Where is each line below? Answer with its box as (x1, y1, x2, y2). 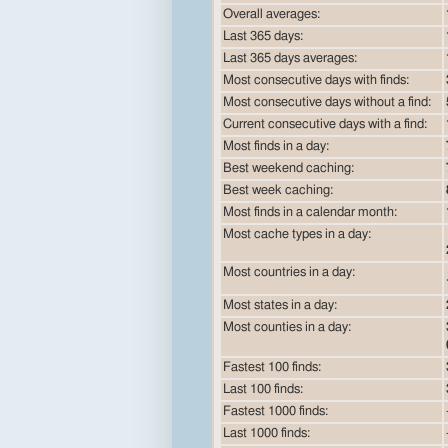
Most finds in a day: (223, 139, 329, 153)
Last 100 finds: (223, 382, 303, 396)
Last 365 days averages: (223, 51, 357, 65)
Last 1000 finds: (223, 426, 310, 440)
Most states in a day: (223, 298, 337, 312)
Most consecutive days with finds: (223, 73, 409, 87)
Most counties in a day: (223, 320, 351, 334)
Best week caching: (223, 183, 333, 197)
